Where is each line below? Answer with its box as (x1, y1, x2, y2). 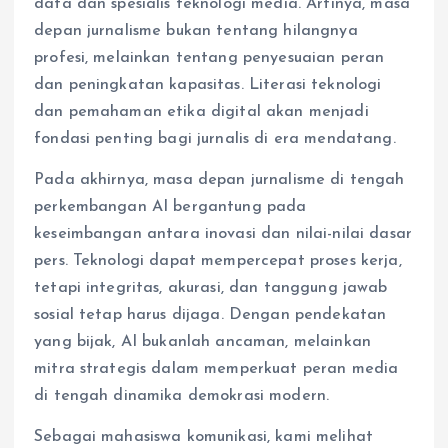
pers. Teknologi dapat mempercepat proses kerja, (34, 253, 402, 270)
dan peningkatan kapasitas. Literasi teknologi (34, 77, 382, 94)
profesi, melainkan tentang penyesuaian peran (34, 50, 385, 67)
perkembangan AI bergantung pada (34, 199, 307, 216)
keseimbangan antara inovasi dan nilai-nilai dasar (34, 226, 412, 243)
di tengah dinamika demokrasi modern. (34, 388, 330, 405)
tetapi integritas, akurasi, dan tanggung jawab (34, 280, 388, 297)
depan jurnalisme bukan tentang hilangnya (34, 23, 358, 40)
